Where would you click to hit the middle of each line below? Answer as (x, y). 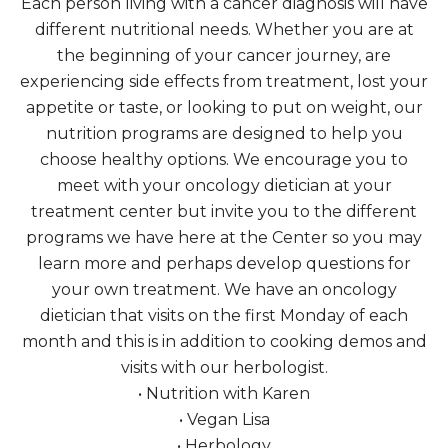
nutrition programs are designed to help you (224, 134)
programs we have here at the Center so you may (224, 238)
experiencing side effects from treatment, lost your (224, 82)
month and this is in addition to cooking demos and (224, 342)
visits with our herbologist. (224, 368)
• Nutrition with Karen (224, 394)
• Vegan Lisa (224, 420)
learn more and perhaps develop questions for (224, 264)
